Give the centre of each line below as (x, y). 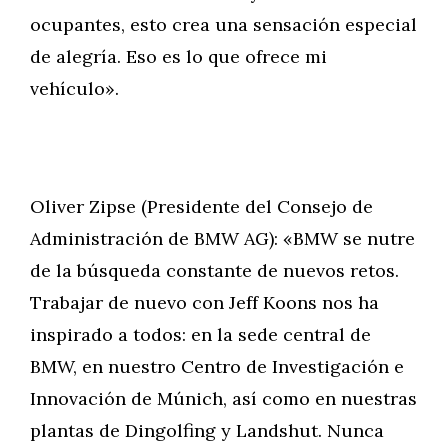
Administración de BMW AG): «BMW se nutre (222, 238)
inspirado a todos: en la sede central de (200, 334)
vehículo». (74, 88)
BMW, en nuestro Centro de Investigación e (217, 366)
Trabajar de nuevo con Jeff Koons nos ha (204, 302)
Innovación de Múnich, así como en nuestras (223, 398)
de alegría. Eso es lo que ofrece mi (178, 56)
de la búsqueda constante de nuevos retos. (214, 270)
